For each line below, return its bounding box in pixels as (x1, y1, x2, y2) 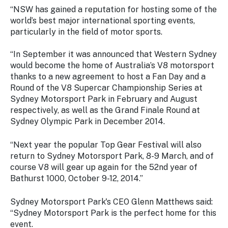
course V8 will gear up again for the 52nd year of (10, 162, 197, 172)
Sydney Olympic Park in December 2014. (10, 117, 165, 126)
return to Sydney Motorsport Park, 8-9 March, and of (10, 151, 214, 161)
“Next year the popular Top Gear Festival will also (10, 140, 202, 150)
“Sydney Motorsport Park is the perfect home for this (10, 208, 216, 218)
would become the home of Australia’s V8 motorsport (10, 61, 214, 70)
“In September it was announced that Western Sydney (10, 49, 217, 59)
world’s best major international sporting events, (10, 16, 195, 25)
